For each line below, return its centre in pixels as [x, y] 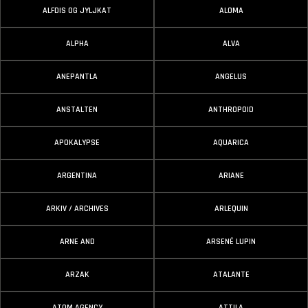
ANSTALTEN [77, 110]
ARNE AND [77, 242]
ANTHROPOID [231, 110]
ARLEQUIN [231, 209]
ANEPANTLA [77, 77]
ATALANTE [231, 275]
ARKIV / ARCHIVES [77, 209]
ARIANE [231, 176]
